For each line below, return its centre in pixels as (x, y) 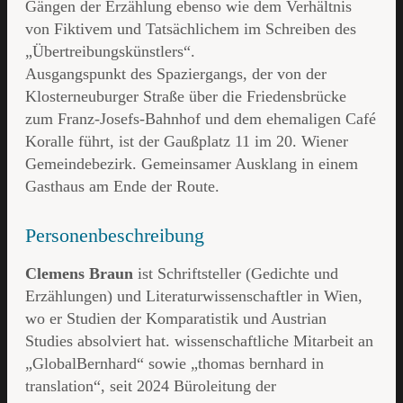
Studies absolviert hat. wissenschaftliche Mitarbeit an (199, 341)
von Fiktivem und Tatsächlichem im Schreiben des (191, 29)
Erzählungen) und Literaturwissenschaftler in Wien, (194, 296)
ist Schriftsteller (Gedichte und (236, 274)
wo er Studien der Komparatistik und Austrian (176, 319)
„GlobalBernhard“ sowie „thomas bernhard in (175, 364)
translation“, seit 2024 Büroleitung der (151, 386)
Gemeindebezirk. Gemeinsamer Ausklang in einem (192, 164)
